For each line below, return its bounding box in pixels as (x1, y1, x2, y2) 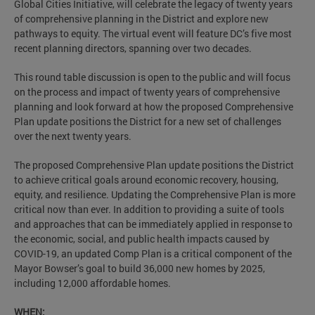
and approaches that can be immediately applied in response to (14, 217, 292, 231)
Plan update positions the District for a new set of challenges (14, 114, 281, 128)
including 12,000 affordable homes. (14, 276, 171, 290)
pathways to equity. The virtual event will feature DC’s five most (14, 26, 292, 40)
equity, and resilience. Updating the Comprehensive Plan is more (14, 187, 295, 201)
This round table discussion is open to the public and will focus (14, 70, 290, 84)
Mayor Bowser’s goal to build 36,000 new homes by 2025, (14, 261, 265, 275)
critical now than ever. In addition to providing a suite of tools (14, 202, 284, 216)
